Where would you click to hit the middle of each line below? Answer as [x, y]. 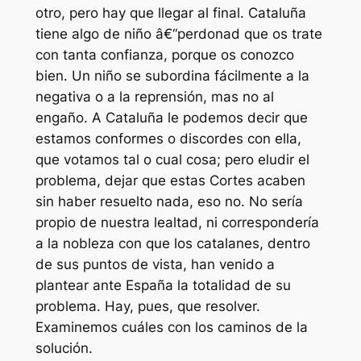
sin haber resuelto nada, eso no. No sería [169, 201]
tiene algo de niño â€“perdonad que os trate [178, 33]
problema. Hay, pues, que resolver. [147, 306]
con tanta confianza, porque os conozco [164, 54]
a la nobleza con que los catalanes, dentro [172, 243]
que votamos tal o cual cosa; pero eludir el [172, 159]
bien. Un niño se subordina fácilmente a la [172, 75]
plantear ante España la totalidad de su [163, 285]
